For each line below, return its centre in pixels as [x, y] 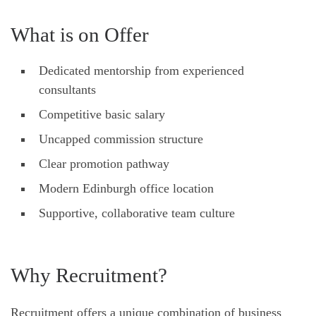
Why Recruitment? [89, 275]
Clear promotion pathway [106, 163]
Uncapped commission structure [121, 139]
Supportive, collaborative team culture [137, 213]
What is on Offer [80, 34]
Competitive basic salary [102, 114]
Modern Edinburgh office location [126, 188]
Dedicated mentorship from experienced [141, 70]
